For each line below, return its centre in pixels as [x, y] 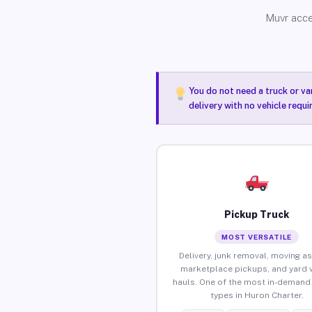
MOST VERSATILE [257, 236]
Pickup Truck [257, 214]
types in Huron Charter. [257, 295]
